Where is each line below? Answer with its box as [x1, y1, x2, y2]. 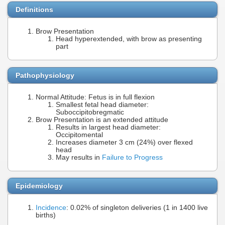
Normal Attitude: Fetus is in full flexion [36, 93, 155, 101]
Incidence [36, 204, 66, 212]
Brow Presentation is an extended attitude [36, 116, 168, 124]
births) [36, 211, 56, 219]
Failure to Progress [102, 153, 163, 161]
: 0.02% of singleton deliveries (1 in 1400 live [66, 204, 208, 212]
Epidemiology [16, 182, 63, 190]
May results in [56, 153, 102, 161]
